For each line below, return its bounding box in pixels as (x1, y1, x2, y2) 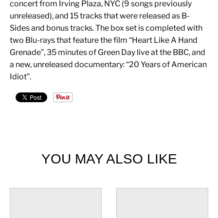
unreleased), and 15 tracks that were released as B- (10, 11, 190, 20)
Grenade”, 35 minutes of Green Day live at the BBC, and (10, 47, 205, 57)
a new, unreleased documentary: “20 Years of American (10, 59, 207, 69)
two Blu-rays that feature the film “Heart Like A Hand (10, 35, 198, 45)
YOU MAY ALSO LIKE (41, 151, 177, 166)
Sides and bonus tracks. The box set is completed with (10, 23, 202, 33)
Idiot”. (10, 72, 31, 81)
